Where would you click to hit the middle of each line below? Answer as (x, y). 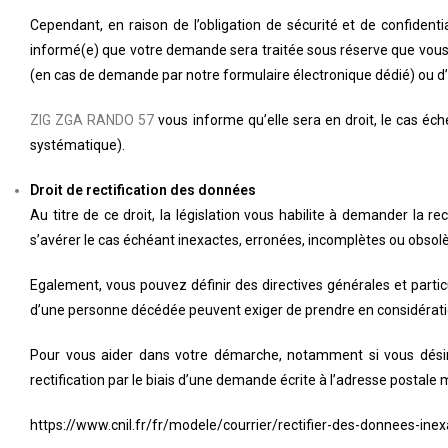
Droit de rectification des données (143, 190)
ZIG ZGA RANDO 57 (92, 120)
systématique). (77, 145)
